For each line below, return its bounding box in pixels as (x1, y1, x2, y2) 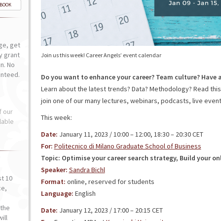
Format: (40, 177, 66, 186)
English (73, 189, 96, 198)
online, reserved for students (65, 177, 154, 186)
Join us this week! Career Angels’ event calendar (40, 51, 161, 59)
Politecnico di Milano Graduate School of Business (54, 142, 201, 150)
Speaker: (40, 165, 68, 174)
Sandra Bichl (69, 165, 105, 174)
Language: (40, 189, 74, 198)
